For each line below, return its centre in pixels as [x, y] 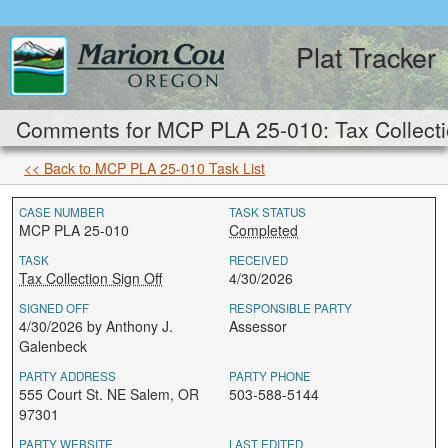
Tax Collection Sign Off [90, 278]
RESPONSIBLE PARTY [290, 308]
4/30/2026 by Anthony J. [96, 326]
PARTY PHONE [270, 376]
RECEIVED [258, 260]
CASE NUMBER [61, 212]
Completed [263, 230]
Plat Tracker [366, 56]
